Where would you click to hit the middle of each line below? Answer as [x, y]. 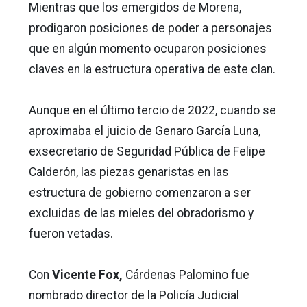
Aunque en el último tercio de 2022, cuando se [152, 110]
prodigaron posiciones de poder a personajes [150, 28]
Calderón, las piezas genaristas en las [129, 172]
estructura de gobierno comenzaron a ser [140, 192]
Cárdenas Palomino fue [186, 274]
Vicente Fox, [87, 274]
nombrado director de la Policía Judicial [134, 295]
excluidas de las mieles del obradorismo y [141, 213]
